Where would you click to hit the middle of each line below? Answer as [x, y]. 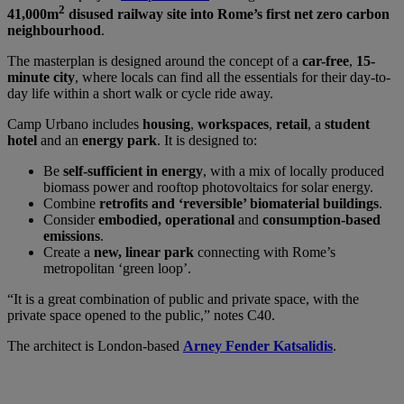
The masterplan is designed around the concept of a [155, 61]
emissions [72, 236]
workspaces [233, 124]
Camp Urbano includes [75, 124]
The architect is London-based [95, 346]
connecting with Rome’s [265, 252]
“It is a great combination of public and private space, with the [183, 299]
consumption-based [321, 220]
